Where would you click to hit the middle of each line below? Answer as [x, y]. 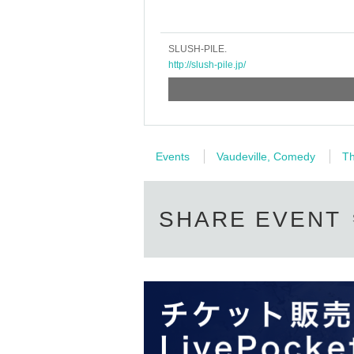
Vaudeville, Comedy [266, 156]
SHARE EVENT [250, 219]
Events [173, 156]
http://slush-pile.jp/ [207, 64]
